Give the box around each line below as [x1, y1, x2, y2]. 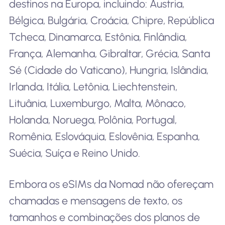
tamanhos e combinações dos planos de [9, 210, 200, 223]
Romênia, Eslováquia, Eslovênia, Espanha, [9, 130, 200, 143]
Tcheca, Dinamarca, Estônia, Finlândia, [9, 31, 187, 44]
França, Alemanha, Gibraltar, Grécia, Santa [9, 47, 210, 60]
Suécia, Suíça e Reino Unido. [9, 147, 140, 160]
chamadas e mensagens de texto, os [9, 194, 182, 207]
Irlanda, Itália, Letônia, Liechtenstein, [9, 80, 177, 93]
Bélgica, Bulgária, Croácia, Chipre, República [9, 14, 214, 27]
